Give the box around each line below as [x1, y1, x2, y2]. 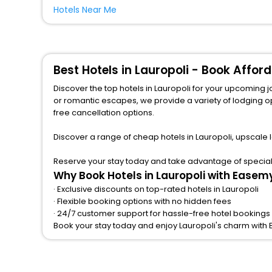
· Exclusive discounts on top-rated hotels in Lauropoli [53, 183, 259, 195]
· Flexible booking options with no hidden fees [53, 195, 231, 208]
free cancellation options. [53, 107, 154, 119]
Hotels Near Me [53, 4, 117, 16]
